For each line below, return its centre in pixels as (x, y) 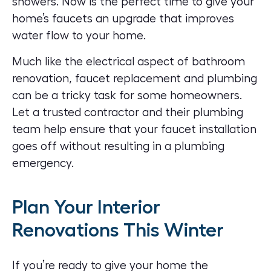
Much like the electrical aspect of (102, 61)
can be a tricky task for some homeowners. (127, 95)
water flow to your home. (79, 36)
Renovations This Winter (118, 230)
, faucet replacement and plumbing (163, 78)
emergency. (43, 163)
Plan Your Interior (86, 207)
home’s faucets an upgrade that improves (123, 19)
